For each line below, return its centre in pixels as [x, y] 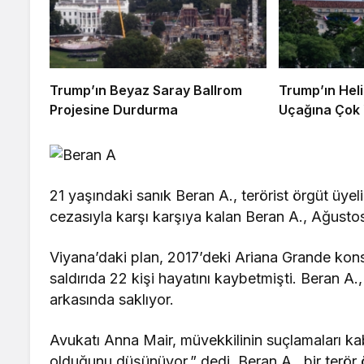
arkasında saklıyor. [112, 300]
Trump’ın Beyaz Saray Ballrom [146, 91]
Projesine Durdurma [114, 110]
